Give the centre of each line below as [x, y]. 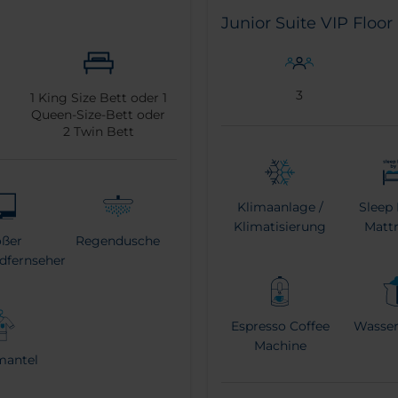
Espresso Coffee [280, 326]
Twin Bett [102, 131]
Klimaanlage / [280, 207]
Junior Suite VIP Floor [307, 23]
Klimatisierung [280, 226]
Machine [280, 345]
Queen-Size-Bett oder [99, 114]
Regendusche [118, 240]
